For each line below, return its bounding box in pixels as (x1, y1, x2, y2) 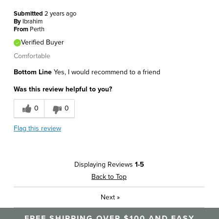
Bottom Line (14, 67, 52, 76)
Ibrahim (22, 17, 43, 25)
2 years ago (44, 9, 76, 18)
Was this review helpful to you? (14, 85, 112, 93)
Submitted (14, 9, 44, 18)
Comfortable (14, 51, 50, 60)
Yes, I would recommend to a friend (52, 67, 160, 76)
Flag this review (14, 124, 61, 132)
